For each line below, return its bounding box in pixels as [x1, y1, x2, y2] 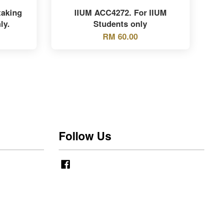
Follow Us [58, 127, 111, 144]
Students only [93, 17, 148, 29]
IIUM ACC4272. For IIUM [74, 6, 167, 18]
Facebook [72, 157, 99, 167]
